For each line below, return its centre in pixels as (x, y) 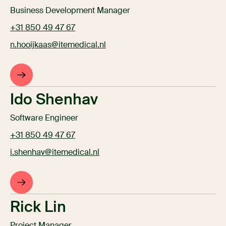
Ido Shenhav (54, 99)
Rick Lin (38, 207)
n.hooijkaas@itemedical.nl (58, 45)
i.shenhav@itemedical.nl (55, 152)
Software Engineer (44, 118)
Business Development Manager (70, 11)
